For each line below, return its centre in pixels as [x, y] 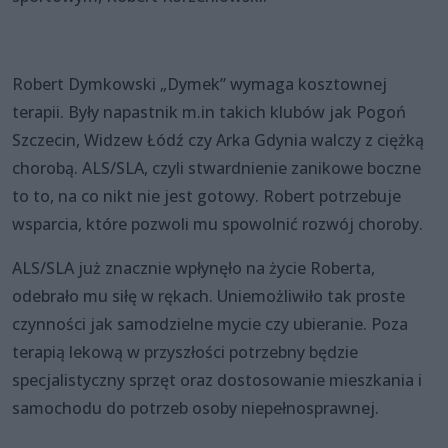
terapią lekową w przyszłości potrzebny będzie [185, 351]
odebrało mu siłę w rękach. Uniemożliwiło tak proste [208, 295]
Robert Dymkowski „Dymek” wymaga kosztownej [199, 83]
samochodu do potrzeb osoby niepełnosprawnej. [195, 407]
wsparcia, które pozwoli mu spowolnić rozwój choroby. [217, 223]
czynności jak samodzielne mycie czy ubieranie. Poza [210, 323]
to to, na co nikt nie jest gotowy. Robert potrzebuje [206, 195]
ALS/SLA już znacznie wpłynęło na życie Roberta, [193, 267]
